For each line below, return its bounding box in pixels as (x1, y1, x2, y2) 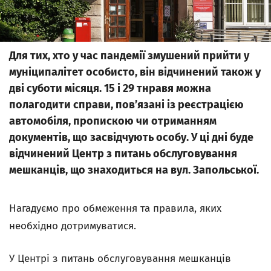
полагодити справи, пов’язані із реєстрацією (9, 98, 244, 111)
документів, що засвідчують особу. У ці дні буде (9, 131, 253, 144)
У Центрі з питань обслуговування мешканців (9, 252, 231, 265)
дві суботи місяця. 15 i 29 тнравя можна (9, 82, 211, 95)
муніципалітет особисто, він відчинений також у (9, 65, 261, 79)
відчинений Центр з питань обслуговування (9, 147, 237, 160)
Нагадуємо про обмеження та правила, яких (9, 202, 221, 215)
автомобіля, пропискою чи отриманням (9, 114, 217, 128)
